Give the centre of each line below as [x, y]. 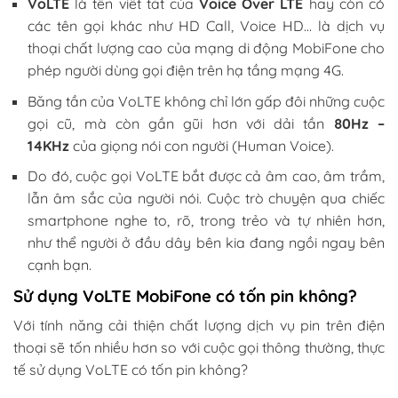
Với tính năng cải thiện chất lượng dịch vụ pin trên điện [199, 326]
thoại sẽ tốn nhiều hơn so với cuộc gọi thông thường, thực [199, 348]
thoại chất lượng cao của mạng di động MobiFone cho [206, 48]
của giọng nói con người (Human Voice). [202, 145]
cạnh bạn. [60, 265]
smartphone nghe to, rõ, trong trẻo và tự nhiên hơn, [206, 221]
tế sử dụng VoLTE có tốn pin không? [131, 370]
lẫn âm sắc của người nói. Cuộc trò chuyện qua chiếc [206, 199]
